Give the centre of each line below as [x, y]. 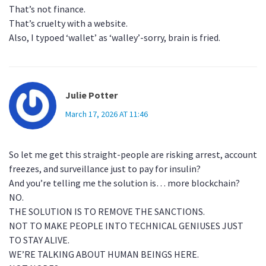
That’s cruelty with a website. [68, 23]
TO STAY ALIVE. [39, 240]
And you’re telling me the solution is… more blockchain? [124, 183]
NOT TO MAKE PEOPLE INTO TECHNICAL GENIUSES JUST [126, 226]
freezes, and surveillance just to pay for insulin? [105, 169]
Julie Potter [91, 95]
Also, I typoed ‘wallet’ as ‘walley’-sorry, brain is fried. [115, 38]
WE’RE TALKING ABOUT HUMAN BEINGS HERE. [104, 254]
